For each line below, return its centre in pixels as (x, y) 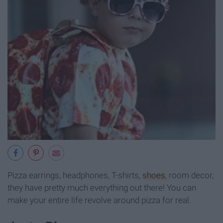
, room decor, (189, 175)
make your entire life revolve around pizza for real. (99, 200)
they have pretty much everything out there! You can (102, 187)
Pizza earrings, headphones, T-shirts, (75, 175)
